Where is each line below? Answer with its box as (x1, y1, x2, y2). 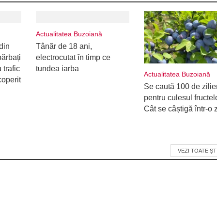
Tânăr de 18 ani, (35, 42, 92, 50)
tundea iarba (35, 64, 79, 73)
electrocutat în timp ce (35, 53, 110, 62)
